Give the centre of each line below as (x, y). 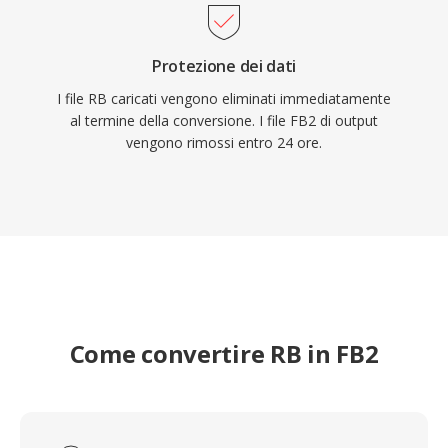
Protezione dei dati (224, 66)
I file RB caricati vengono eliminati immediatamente (224, 98)
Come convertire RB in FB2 (224, 353)
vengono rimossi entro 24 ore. (224, 142)
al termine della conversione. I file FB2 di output (224, 120)
